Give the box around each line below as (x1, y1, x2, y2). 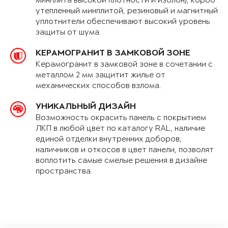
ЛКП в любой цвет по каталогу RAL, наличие (36, 124, 205, 133)
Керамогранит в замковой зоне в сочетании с (36, 60, 213, 69)
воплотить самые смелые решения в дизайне (36, 156, 207, 165)
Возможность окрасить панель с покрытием (36, 113, 206, 123)
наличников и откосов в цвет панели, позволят (36, 146, 214, 155)
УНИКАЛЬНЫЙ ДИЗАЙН (36, 103, 136, 112)
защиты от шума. (36, 28, 101, 37)
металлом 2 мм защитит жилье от (36, 71, 165, 80)
